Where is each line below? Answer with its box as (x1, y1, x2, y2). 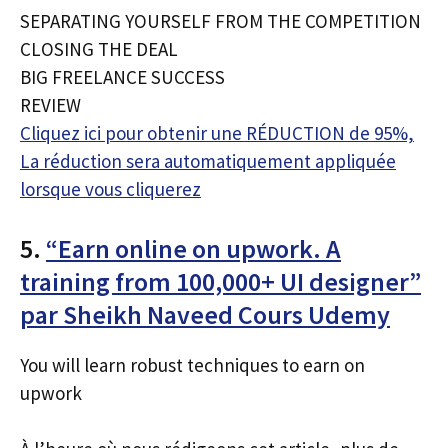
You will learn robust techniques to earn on (20, 352, 365, 377)
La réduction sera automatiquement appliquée (20, 149, 396, 173)
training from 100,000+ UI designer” (20, 264, 421, 298)
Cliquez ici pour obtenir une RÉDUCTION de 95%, (20, 121, 414, 145)
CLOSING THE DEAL (20, 37, 178, 61)
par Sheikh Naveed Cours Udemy (20, 297, 390, 331)
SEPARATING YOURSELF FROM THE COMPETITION (20, 9, 421, 33)
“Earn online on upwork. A (46, 231, 341, 265)
